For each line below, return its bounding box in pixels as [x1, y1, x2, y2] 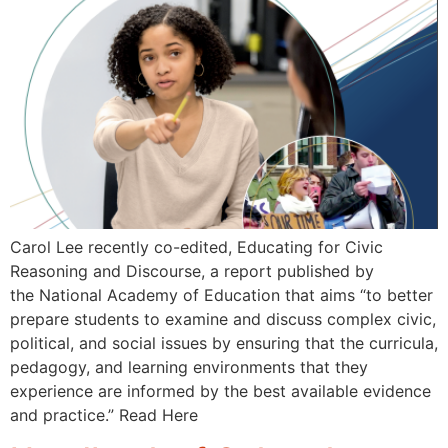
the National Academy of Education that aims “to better [10, 284, 433, 305]
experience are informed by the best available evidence [10, 380, 431, 401]
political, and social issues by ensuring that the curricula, [10, 332, 438, 353]
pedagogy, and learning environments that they [10, 356, 368, 377]
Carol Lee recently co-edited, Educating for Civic [10, 236, 383, 257]
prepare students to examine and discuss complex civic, [10, 308, 436, 329]
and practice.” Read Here [10, 404, 198, 425]
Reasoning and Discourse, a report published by [10, 260, 374, 281]
